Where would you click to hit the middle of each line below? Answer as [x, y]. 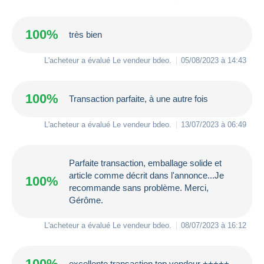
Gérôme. [86, 200]
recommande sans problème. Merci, [139, 187]
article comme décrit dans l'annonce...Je [146, 175]
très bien [85, 35]
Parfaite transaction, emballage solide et [145, 163]
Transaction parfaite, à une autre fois [138, 99]
